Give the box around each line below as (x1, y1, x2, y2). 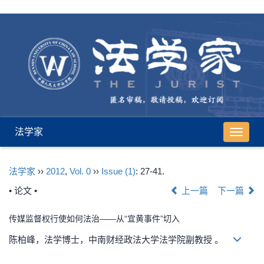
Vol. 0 (70, 166, 91, 176)
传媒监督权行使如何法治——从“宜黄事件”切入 (9, 213, 180, 223)
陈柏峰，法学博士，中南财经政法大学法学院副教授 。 (9, 234, 233, 245)
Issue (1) (101, 166, 136, 176)
